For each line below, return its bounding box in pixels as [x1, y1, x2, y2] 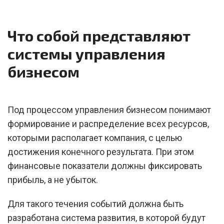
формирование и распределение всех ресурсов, [7, 118, 209, 129]
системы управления [7, 44, 165, 62]
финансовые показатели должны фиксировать [7, 160, 202, 171]
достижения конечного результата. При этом [7, 146, 194, 157]
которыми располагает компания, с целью [7, 132, 182, 143]
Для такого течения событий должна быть [7, 198, 183, 209]
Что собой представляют [7, 26, 190, 44]
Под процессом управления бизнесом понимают [7, 104, 211, 115]
